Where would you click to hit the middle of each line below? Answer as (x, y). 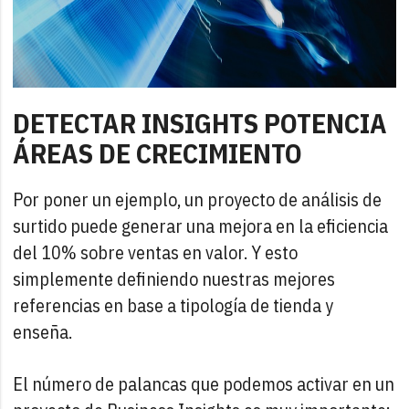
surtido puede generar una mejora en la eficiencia (201, 226)
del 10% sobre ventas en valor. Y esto (156, 253)
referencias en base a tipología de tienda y (173, 306)
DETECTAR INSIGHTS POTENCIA (200, 123)
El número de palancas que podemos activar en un (204, 384)
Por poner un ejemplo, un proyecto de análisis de (198, 200)
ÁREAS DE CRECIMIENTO (158, 153)
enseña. (43, 332)
